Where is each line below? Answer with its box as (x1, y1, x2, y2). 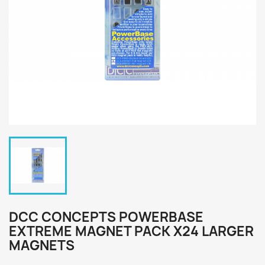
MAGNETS (9, 237, 75, 254)
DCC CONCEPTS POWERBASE (9, 208, 203, 226)
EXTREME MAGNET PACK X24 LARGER (9, 222, 254, 240)
